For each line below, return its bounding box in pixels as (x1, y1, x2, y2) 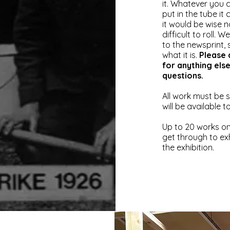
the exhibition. (162, 142, 215, 153)
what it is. (162, 50, 200, 61)
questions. (162, 70, 206, 81)
